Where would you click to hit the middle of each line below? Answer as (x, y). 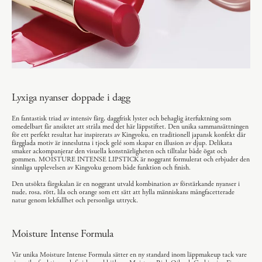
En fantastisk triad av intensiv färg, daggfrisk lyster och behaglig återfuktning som (121, 118)
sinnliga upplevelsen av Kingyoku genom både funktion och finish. (101, 167)
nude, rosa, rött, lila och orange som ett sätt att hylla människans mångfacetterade (123, 192)
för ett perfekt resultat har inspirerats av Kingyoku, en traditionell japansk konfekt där (129, 135)
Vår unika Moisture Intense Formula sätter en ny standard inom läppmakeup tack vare (129, 254)
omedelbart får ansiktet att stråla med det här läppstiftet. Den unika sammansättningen (130, 126)
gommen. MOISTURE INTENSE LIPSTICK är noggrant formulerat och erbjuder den (131, 159)
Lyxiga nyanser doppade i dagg (71, 97)
